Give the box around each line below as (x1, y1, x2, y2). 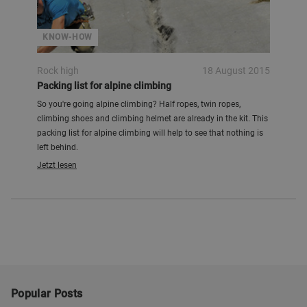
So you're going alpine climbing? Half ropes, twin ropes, (37, 99, 241, 109)
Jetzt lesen (37, 160, 77, 170)
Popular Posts (11, 287, 83, 300)
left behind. (37, 143, 78, 152)
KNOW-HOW (42, 32, 93, 42)
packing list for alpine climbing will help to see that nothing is (37, 128, 263, 138)
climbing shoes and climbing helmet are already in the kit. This (37, 114, 268, 123)
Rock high (37, 65, 79, 76)
